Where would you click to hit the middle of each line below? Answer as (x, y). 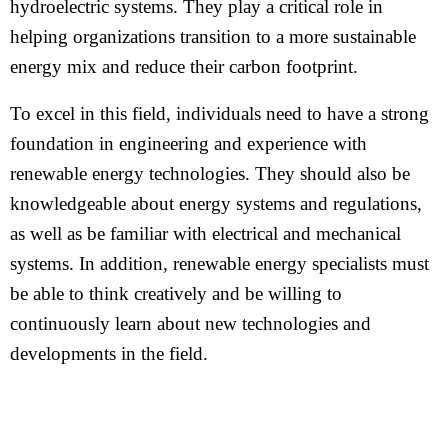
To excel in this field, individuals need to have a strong (219, 113)
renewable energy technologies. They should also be (210, 173)
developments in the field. (109, 353)
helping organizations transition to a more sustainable (213, 36)
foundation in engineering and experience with (188, 143)
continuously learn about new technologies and (190, 323)
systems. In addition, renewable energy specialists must (219, 263)
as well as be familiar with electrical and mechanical (205, 233)
